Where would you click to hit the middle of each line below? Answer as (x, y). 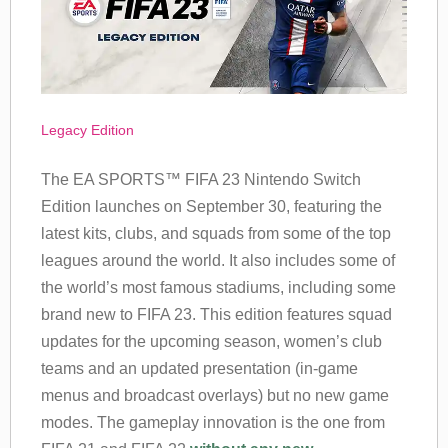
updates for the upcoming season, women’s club (211, 341)
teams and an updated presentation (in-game (199, 368)
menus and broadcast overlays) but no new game (215, 395)
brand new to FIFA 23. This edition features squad (216, 314)
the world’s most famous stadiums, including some (218, 287)
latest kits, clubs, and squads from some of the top (216, 233)
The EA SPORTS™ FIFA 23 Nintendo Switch (201, 179)
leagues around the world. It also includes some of (218, 260)
